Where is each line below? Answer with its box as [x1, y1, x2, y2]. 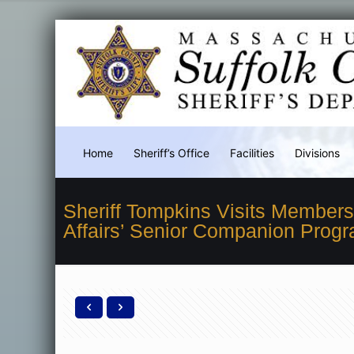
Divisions [294, 146, 340, 160]
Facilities [229, 146, 274, 160]
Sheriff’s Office [133, 146, 209, 160]
